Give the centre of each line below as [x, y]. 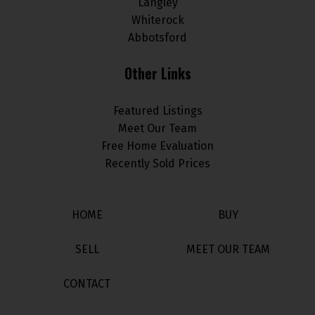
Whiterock [157, 20]
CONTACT [87, 284]
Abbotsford [157, 38]
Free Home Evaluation [157, 146]
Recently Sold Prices [157, 164]
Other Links [157, 73]
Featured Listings [157, 111]
